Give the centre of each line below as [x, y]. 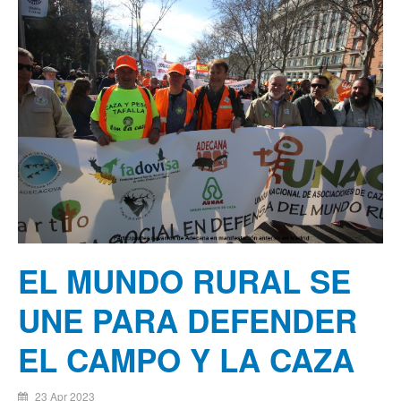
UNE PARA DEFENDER [188, 321]
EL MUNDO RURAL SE [184, 282]
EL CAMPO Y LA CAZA [186, 360]
